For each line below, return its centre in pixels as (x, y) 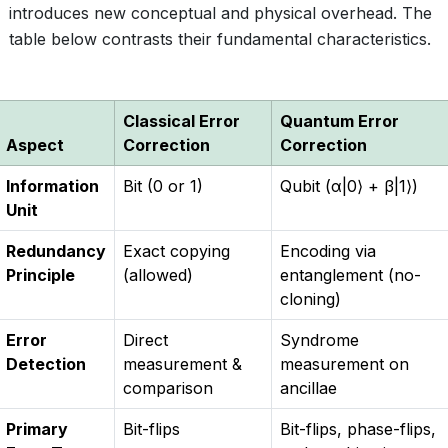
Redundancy (56, 251)
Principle (40, 275)
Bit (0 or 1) (163, 186)
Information (52, 186)
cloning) (310, 299)
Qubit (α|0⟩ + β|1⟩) (349, 186)
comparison (168, 388)
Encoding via (328, 251)
